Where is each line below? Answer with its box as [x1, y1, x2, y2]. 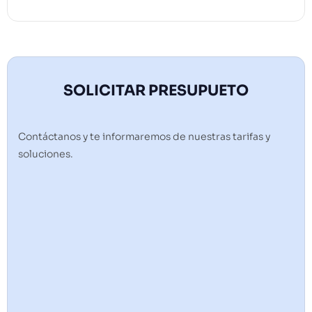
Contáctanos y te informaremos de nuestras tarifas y [18, 130, 270, 143]
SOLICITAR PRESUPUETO [63, 81, 249, 100]
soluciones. [18, 148, 73, 161]
